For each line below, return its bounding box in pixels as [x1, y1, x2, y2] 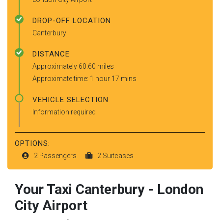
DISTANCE [32, 49, 70, 58]
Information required [32, 108, 96, 116]
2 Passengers [34, 151, 78, 160]
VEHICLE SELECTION [32, 95, 109, 104]
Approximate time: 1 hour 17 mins [32, 74, 137, 82]
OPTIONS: [15, 138, 50, 148]
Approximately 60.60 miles [32, 62, 114, 70]
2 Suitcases [97, 151, 134, 160]
